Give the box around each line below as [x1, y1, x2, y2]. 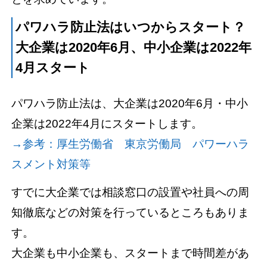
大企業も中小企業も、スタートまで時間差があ [11, 246, 250, 259]
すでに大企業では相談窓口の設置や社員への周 [11, 185, 250, 198]
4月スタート [15, 60, 91, 75]
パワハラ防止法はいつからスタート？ [15, 20, 246, 35]
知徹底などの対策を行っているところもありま [11, 206, 250, 219]
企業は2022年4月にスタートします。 [11, 117, 203, 130]
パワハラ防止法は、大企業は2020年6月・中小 [11, 97, 249, 110]
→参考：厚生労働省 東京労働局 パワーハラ [11, 137, 250, 150]
